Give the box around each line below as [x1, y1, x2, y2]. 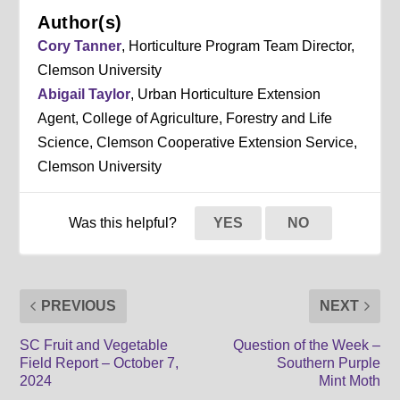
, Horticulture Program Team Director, [121, 37, 355, 54]
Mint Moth [318, 372, 380, 388]
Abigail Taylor [37, 86, 131, 102]
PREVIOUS [41, 297, 117, 313]
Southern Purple [276, 354, 380, 371]
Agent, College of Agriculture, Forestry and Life [37, 110, 333, 126]
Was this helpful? [68, 214, 180, 230]
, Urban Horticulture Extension [130, 86, 321, 102]
